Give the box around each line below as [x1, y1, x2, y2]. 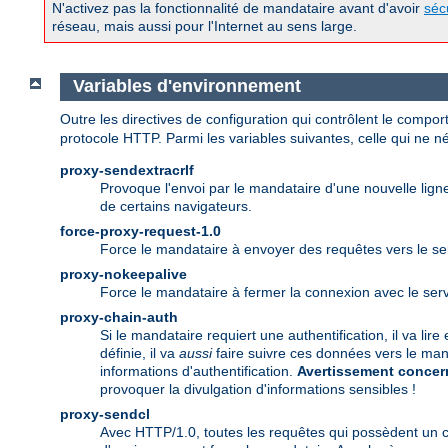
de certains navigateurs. [100, 197, 252, 214]
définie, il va [100, 344, 179, 361]
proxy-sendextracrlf [60, 161, 194, 178]
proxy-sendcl [60, 405, 150, 422]
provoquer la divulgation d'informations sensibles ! [100, 380, 416, 397]
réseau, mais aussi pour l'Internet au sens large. [52, 18, 357, 35]
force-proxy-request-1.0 [60, 222, 221, 239]
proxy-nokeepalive [60, 265, 187, 282]
